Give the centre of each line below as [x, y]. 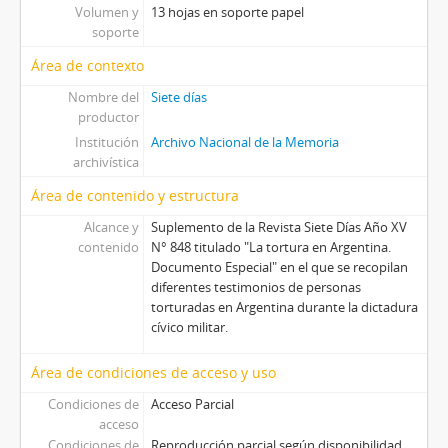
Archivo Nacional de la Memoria [244, 142]
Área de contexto [87, 66]
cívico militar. [189, 327]
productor [108, 117]
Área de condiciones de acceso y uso [153, 373]
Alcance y [111, 227]
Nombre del [103, 97]
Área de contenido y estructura [135, 196]
